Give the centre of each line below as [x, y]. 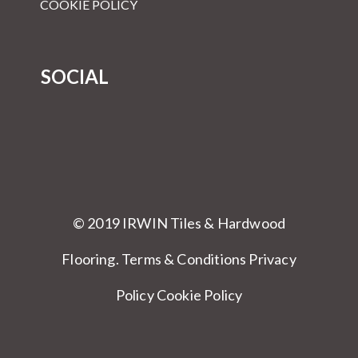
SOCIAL [75, 76]
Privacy [272, 259]
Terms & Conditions [184, 259]
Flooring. [92, 259]
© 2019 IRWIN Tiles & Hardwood [179, 223]
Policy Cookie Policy [179, 295]
